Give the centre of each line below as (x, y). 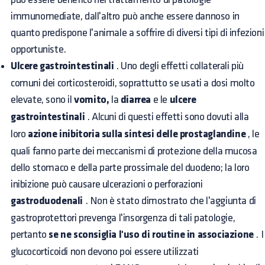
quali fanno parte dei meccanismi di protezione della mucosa (134, 151)
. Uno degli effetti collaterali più (179, 66)
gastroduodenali (47, 201)
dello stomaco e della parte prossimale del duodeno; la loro (130, 167)
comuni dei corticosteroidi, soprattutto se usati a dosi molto (133, 83)
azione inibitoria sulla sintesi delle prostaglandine (137, 134)
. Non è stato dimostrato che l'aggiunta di (169, 201)
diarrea (136, 100)
